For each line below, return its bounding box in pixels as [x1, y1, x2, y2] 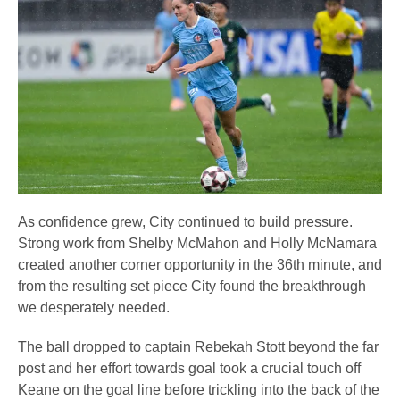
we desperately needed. [18, 299, 170, 315]
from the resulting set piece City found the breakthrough [18, 278, 366, 294]
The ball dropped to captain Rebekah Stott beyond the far [18, 338, 379, 354]
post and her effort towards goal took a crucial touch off [18, 360, 361, 376]
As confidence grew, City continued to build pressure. [18, 213, 353, 229]
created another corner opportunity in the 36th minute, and [18, 256, 382, 272]
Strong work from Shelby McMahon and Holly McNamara [18, 235, 377, 251]
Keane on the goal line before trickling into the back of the [18, 381, 379, 397]
